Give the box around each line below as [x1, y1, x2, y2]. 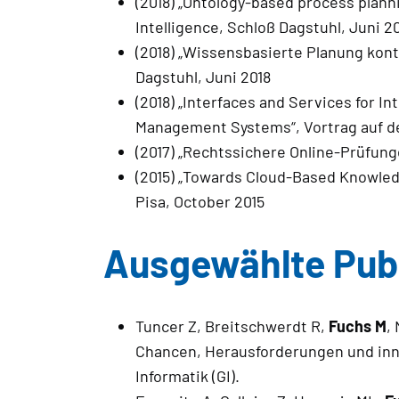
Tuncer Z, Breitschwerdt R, [134, 316, 329, 337]
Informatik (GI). [134, 366, 240, 387]
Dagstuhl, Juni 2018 [134, 66, 271, 86]
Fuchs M [328, 316, 387, 337]
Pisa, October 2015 [134, 191, 265, 211]
